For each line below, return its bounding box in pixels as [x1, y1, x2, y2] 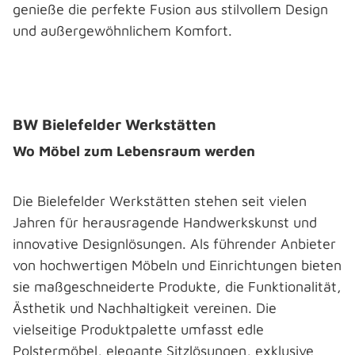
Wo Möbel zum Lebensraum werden [13, 143, 259, 159]
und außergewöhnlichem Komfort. [13, 22, 232, 39]
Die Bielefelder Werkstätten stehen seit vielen [13, 193, 307, 209]
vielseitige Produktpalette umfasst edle [13, 321, 264, 338]
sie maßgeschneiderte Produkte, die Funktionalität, [13, 278, 342, 295]
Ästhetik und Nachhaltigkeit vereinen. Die [13, 300, 277, 316]
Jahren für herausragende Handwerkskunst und [13, 214, 317, 231]
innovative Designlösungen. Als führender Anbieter [13, 235, 336, 252]
